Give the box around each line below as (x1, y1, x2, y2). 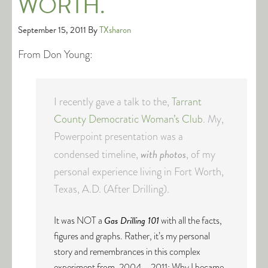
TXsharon (99, 23, 131, 36)
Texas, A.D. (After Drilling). (54, 181, 169, 197)
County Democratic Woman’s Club (54, 111, 203, 127)
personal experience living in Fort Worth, (54, 164, 224, 179)
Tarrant (172, 94, 202, 109)
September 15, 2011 (18, 23, 86, 36)
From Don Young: (18, 47, 93, 62)
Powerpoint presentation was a (54, 129, 183, 144)
